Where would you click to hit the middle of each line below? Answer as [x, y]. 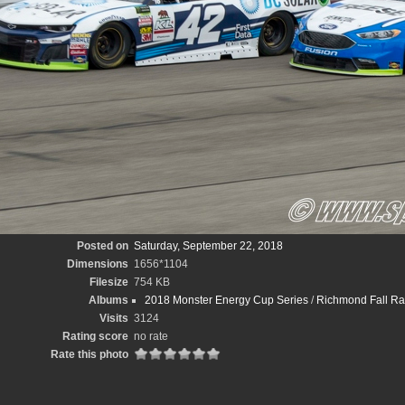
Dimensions [98, 264]
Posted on [103, 246]
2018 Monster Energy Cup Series [226, 300]
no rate [151, 336]
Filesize [109, 282]
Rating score [95, 336]
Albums [108, 300]
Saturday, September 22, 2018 [208, 246]
